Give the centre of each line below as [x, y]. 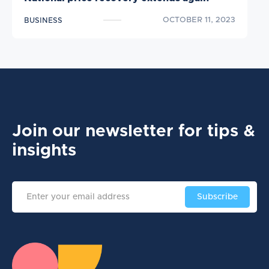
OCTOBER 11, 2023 [199, 20]
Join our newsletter [95, 131]
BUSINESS [43, 20]
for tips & [217, 131]
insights [44, 150]
